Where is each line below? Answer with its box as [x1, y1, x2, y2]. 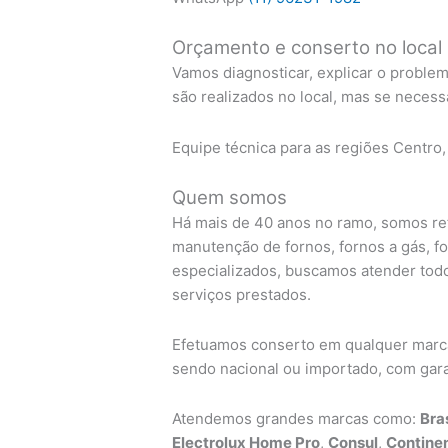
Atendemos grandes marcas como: [172, 409, 421, 429]
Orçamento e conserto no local [172, 36, 443, 60]
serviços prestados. [172, 284, 312, 304]
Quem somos [172, 185, 288, 209]
